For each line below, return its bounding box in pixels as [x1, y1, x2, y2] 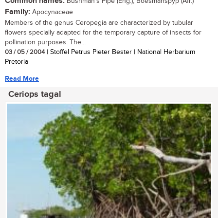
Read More [5, 74, 39, 83]
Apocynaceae [30, 8, 73, 17]
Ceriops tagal [8, 89, 61, 100]
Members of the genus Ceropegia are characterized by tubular [5, 19, 193, 27]
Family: [5, 7, 30, 17]
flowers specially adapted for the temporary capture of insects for [5, 29, 201, 37]
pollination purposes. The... [5, 38, 86, 47]
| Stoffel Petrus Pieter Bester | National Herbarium [45, 48, 195, 56]
